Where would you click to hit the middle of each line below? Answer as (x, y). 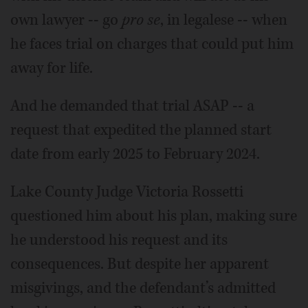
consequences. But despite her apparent (140, 264)
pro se (141, 20)
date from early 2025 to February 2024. (135, 154)
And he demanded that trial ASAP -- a (132, 106)
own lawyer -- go (66, 20)
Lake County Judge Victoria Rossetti (127, 192)
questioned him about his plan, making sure (154, 216)
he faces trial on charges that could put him (152, 44)
